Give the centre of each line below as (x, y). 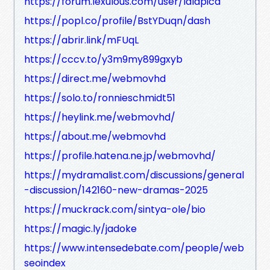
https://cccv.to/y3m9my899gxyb (103, 59)
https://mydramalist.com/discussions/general (134, 175)
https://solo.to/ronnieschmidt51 (100, 98)
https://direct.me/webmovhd (95, 78)
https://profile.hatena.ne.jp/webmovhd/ (120, 155)
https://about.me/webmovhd (95, 136)
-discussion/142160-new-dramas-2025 (116, 190)
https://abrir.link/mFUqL (81, 40)
